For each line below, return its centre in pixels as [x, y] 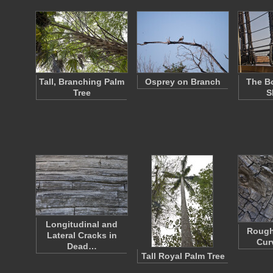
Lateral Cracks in [82, 235]
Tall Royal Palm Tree [183, 256]
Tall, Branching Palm [82, 82]
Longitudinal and [82, 224]
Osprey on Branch [183, 82]
